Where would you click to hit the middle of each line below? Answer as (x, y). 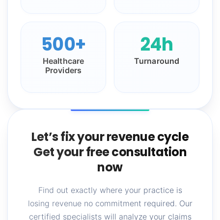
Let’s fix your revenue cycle (110, 137)
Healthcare (63, 61)
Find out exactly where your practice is (110, 190)
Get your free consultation (110, 152)
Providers (63, 70)
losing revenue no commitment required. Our (110, 204)
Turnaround (157, 61)
